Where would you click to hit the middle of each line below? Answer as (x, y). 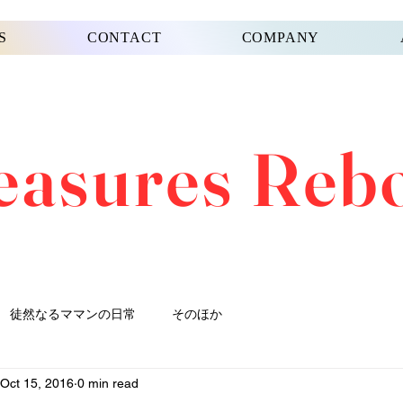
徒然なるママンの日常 (73, 313)
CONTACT (124, 37)
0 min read (108, 383)
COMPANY (281, 37)
